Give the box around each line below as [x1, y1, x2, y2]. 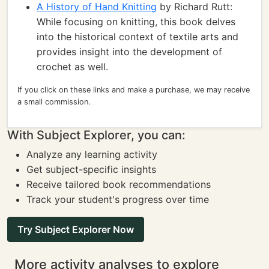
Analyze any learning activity [26, 148, 157, 160]
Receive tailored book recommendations [26, 178, 211, 190]
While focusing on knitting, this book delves [37, 16, 235, 28]
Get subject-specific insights [26, 163, 156, 175]
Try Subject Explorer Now [17, 223, 134, 235]
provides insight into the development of [37, 46, 222, 58]
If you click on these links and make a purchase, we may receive [17, 85, 250, 94]
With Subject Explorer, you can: [7, 128, 186, 142]
